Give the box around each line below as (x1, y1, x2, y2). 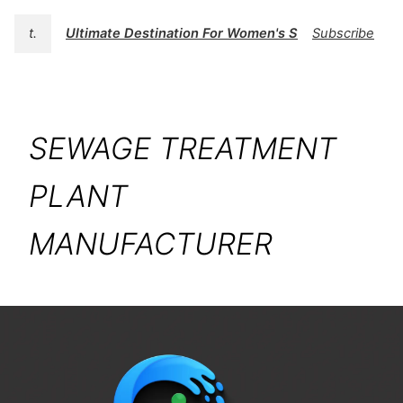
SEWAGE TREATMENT (29, 130, 336, 167)
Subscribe (312, 25, 374, 42)
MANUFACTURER (29, 226, 273, 263)
